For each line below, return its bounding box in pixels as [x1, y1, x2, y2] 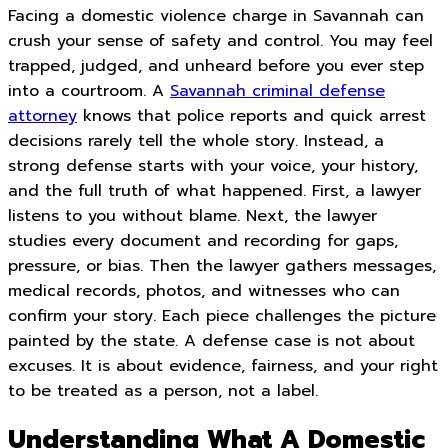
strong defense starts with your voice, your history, [8, 154, 418, 178]
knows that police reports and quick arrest [77, 104, 426, 128]
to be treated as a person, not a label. [8, 379, 318, 403]
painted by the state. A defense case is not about [8, 329, 415, 353]
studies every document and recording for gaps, [8, 229, 398, 253]
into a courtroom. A [8, 79, 170, 103]
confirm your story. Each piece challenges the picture [8, 304, 436, 328]
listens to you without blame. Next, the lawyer [8, 204, 377, 228]
